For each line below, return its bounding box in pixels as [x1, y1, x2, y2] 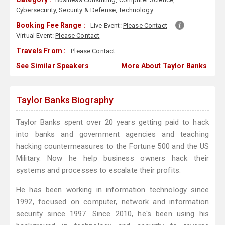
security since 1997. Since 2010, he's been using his [16, 209, 209, 219]
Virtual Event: [16, 32, 56, 40]
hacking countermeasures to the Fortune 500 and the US [16, 142, 209, 151]
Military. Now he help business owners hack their [16, 154, 209, 163]
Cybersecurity [16, 6, 56, 14]
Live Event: [90, 22, 123, 30]
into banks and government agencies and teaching [16, 130, 209, 139]
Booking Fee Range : [16, 21, 85, 30]
